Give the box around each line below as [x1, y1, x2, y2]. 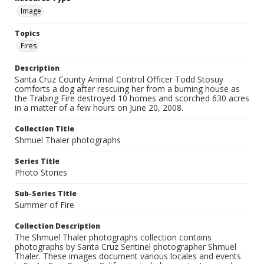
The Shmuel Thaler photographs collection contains [15, 232, 212, 243]
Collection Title [15, 124, 74, 134]
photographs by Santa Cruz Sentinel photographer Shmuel [15, 241, 236, 253]
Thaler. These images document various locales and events [15, 250, 241, 262]
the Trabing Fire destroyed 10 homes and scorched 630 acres [15, 93, 249, 104]
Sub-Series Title [15, 189, 77, 199]
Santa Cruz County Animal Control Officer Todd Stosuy [15, 74, 223, 85]
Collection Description [15, 221, 100, 232]
